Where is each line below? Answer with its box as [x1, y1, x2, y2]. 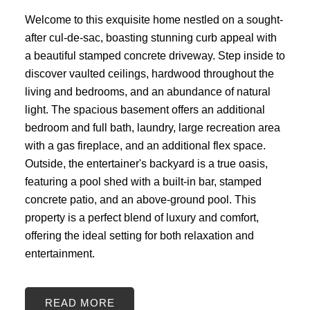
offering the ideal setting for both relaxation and [24, 229, 254, 242]
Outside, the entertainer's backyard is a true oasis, [24, 157, 268, 170]
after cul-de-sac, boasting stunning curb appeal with [24, 31, 277, 44]
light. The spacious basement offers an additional [24, 103, 265, 116]
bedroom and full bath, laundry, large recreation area [24, 121, 280, 134]
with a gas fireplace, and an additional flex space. [24, 139, 266, 152]
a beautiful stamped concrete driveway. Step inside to [24, 49, 285, 62]
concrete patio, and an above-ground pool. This [24, 193, 256, 206]
